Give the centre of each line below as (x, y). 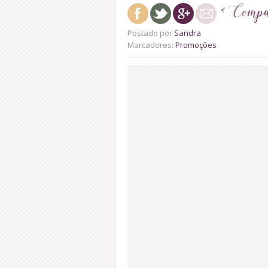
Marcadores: (151, 45)
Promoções (196, 45)
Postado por (151, 33)
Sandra (188, 33)
